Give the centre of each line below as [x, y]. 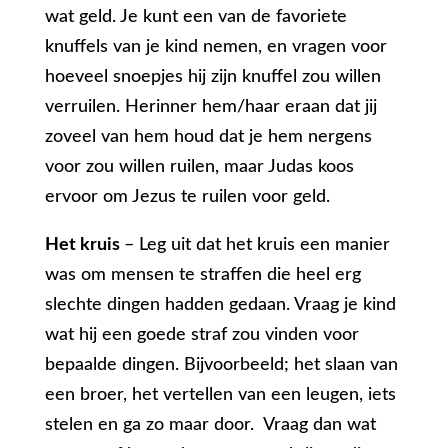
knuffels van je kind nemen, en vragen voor [215, 47]
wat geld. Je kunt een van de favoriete [195, 17]
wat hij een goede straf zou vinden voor [201, 335]
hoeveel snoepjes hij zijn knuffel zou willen [212, 77]
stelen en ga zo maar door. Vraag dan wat [210, 425]
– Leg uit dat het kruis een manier [256, 245]
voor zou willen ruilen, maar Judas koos [199, 167]
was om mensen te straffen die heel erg [202, 275]
